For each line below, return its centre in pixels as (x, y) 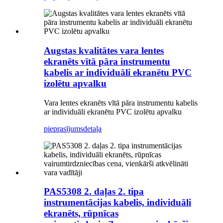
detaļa (92, 128)
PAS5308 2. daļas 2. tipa (94, 192)
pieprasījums (63, 128)
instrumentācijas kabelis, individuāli (117, 203)
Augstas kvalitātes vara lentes (104, 50)
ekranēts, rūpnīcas (81, 214)
